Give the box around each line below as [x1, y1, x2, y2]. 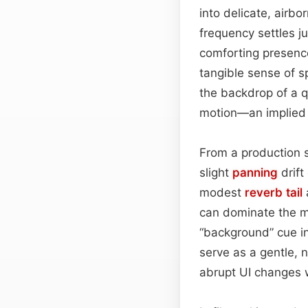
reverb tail [245, 185, 302, 199]
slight [199, 165, 232, 179]
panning [232, 165, 278, 179]
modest [199, 185, 245, 199]
